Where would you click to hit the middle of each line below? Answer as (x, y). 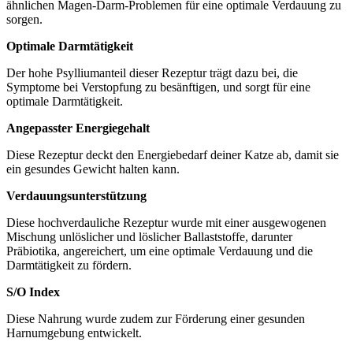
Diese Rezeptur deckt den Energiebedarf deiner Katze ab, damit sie (173, 154)
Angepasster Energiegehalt (78, 128)
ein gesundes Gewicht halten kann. (93, 169)
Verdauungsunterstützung (76, 195)
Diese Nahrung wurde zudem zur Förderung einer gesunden (156, 318)
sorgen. (24, 19)
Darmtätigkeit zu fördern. (69, 265)
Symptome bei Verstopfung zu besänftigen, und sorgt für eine (158, 87)
